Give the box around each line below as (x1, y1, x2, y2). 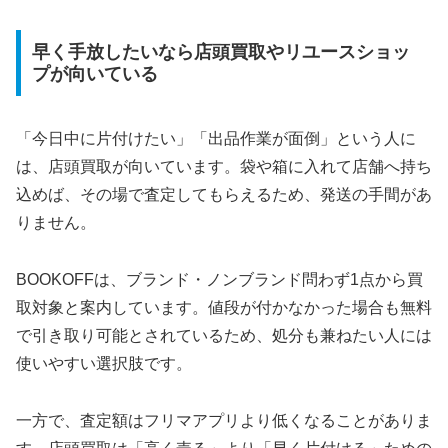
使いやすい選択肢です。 (16, 355, 192, 373)
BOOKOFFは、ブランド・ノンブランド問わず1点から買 (16, 271, 423, 289)
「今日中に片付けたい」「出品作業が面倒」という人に (16, 130, 416, 148)
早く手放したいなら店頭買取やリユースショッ (31, 42, 410, 63)
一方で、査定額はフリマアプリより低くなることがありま (16, 411, 432, 429)
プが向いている (31, 64, 158, 85)
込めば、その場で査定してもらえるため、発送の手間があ (16, 186, 432, 204)
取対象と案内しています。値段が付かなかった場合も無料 (16, 299, 432, 317)
